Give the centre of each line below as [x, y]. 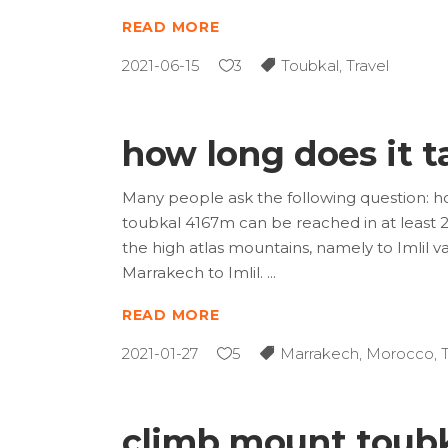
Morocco [400, 353]
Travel [367, 66]
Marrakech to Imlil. [194, 273]
